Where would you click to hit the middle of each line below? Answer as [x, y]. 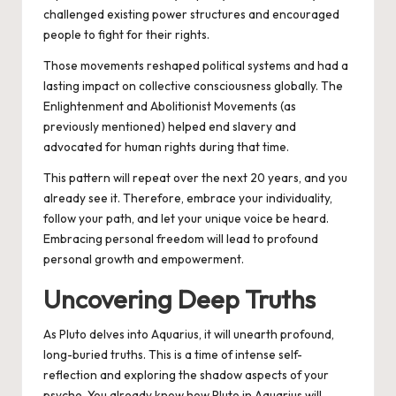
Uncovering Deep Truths [179, 299]
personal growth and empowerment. [144, 259]
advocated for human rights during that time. [168, 147]
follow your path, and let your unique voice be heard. [186, 219]
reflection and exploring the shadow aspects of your [186, 375]
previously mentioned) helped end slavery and [170, 127]
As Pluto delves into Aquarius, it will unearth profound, [189, 335]
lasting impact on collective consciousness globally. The [193, 86]
